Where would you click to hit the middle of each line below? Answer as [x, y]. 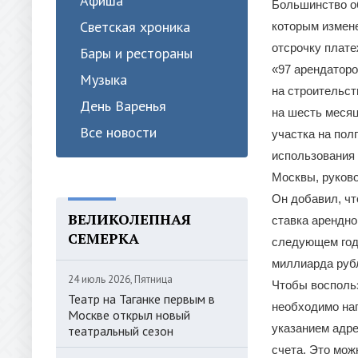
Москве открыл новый [129, 315]
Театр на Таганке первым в [141, 299]
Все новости [118, 132]
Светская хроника [135, 27]
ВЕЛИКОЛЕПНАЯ [129, 219]
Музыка [103, 80]
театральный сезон [121, 331]
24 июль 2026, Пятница [120, 279]
